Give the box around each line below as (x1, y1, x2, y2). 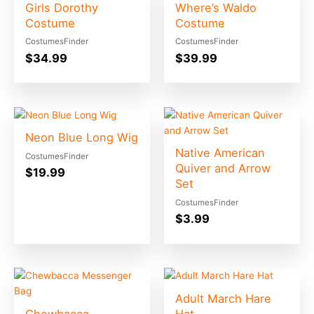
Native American (175, 146, 266, 161)
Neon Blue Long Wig (25, 130, 139, 145)
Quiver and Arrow (175, 161, 271, 176)
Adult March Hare (175, 292, 272, 306)
